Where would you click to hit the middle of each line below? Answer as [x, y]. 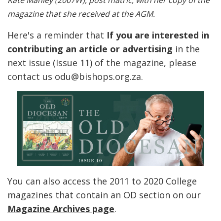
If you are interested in [158, 35]
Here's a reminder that [57, 35]
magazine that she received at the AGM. [81, 14]
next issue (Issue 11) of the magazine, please [102, 63]
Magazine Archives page [61, 209]
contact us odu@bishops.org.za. [75, 77]
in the [187, 49]
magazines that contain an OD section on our [104, 195]
